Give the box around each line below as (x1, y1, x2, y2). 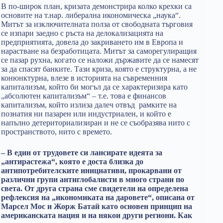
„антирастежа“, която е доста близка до (1, 157, 143, 166)
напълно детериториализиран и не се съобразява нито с (1, 118, 190, 127)
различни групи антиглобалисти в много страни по (1, 175, 184, 184)
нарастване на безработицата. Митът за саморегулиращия (1, 47, 197, 55)
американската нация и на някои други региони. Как (1, 211, 192, 220)
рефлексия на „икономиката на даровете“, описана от (1, 193, 195, 202)
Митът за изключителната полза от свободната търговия (1, 20, 193, 28)
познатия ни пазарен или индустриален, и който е (1, 110, 171, 118)
